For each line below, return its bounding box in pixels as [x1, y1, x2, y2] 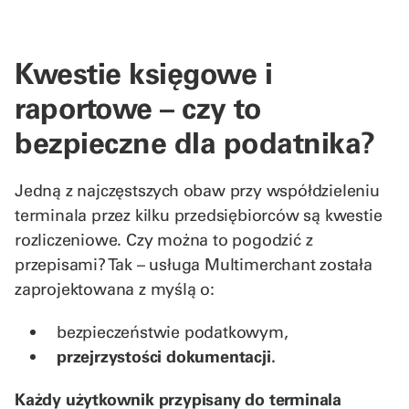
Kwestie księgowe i [15, 54, 272, 91]
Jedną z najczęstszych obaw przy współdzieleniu [15, 179, 380, 201]
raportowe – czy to [15, 89, 261, 126]
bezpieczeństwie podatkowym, [57, 320, 288, 342]
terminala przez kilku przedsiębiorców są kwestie [15, 204, 383, 225]
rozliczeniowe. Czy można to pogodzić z [15, 228, 313, 250]
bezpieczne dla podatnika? [15, 123, 375, 161]
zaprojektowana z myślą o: [15, 278, 215, 299]
